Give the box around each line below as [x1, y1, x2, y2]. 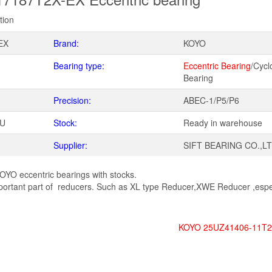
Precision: [53, 93, 91, 106]
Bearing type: [53, 59, 104, 72]
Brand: [53, 36, 79, 49]
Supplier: [53, 138, 87, 151]
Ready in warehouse [183, 116, 262, 129]
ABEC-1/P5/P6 [183, 93, 239, 106]
